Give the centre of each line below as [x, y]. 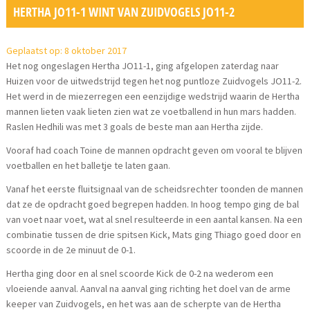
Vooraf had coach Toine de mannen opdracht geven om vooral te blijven [155, 150]
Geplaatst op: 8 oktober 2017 [67, 50]
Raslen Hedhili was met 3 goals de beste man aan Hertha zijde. [135, 126]
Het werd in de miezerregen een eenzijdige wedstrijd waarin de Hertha [153, 96]
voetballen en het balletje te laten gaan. [89, 165]
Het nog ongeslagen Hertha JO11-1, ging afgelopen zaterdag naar [143, 65]
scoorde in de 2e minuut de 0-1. [71, 249]
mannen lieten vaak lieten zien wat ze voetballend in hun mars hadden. [152, 111]
